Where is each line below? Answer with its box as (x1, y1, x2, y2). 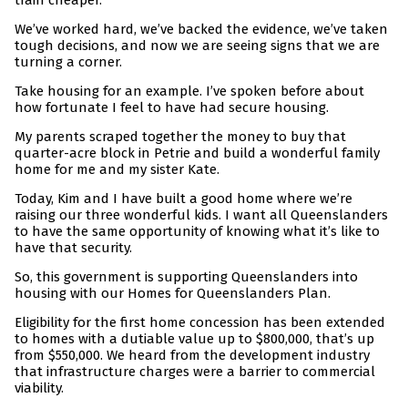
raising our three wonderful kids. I (15, 207, 233, 224)
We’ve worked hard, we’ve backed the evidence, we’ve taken (15, 21, 388, 38)
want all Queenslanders (233, 207, 388, 224)
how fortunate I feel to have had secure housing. (15, 99, 329, 117)
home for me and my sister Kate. (15, 161, 219, 178)
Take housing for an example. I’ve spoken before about (15, 83, 364, 100)
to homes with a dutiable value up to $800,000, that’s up (15, 331, 374, 348)
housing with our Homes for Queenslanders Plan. (15, 285, 331, 302)
